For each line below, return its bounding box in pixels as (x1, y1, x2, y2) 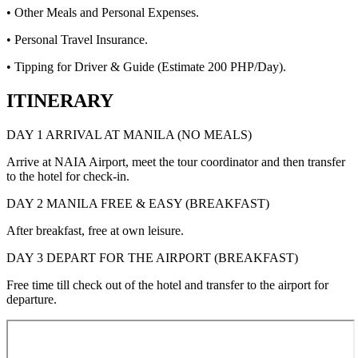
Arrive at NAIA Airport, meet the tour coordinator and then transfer (6, 154, 345, 169)
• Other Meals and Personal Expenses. (6, 6, 199, 20)
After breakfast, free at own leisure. (6, 223, 184, 237)
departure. (6, 292, 57, 306)
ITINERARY (6, 90, 113, 112)
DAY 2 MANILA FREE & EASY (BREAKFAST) (6, 196, 269, 210)
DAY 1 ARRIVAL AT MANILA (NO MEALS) (6, 127, 252, 141)
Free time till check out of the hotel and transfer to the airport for (6, 277, 328, 292)
